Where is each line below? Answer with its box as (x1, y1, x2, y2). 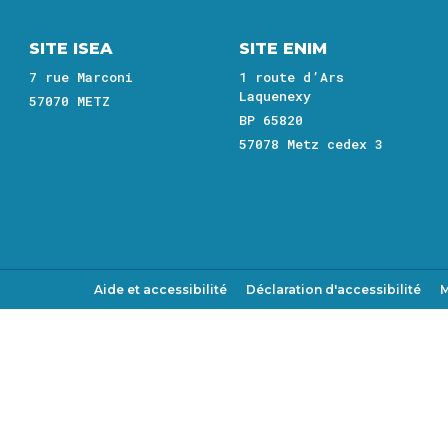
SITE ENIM (239, 39, 327, 58)
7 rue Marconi (29, 68, 133, 86)
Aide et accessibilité (94, 282, 227, 297)
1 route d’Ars (239, 68, 344, 86)
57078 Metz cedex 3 (239, 135, 383, 153)
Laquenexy (239, 87, 311, 105)
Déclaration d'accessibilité (246, 282, 421, 297)
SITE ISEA (29, 39, 113, 58)
